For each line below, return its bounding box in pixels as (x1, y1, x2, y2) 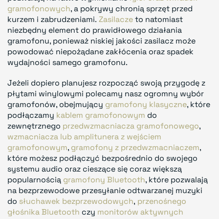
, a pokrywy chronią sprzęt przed (70, 3, 193, 14)
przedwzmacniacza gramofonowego (63, 120, 199, 131)
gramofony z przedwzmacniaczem (71, 142, 199, 153)
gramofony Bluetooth (63, 174, 145, 185)
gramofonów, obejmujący (7, 99, 105, 109)
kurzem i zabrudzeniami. (7, 14, 99, 24)
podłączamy (7, 109, 56, 120)
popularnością (7, 174, 63, 185)
